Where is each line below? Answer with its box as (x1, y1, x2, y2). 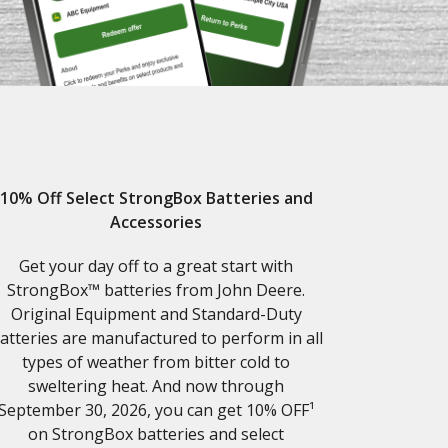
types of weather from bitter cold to (22, 351, 290, 374)
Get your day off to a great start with (19, 255, 293, 278)
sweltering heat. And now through (28, 375, 284, 398)
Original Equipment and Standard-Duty (10, 303, 302, 326)
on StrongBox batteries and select (28, 423, 284, 446)
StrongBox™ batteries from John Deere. (7, 279, 305, 302)
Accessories (110, 211, 202, 234)
